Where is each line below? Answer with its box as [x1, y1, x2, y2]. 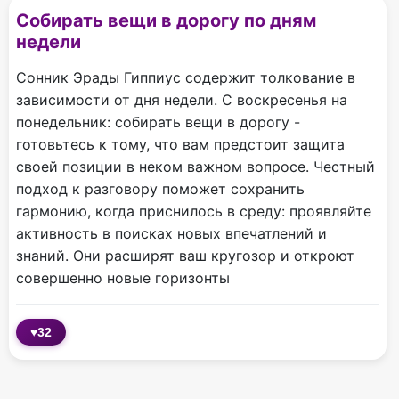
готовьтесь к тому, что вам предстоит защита [16, 135, 345, 154]
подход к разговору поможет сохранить [16, 180, 305, 199]
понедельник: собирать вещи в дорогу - [16, 113, 300, 132]
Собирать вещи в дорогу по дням [16, 10, 316, 32]
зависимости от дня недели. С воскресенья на [16, 91, 347, 110]
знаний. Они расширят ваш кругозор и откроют [16, 247, 354, 265]
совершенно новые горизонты [16, 269, 230, 288]
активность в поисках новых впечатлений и [16, 224, 327, 243]
